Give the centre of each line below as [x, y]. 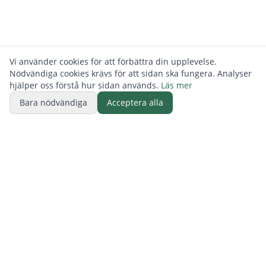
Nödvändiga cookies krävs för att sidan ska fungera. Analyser [131, 73]
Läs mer [177, 85]
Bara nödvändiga [53, 102]
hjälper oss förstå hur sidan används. [84, 85]
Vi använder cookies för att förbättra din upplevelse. [113, 61]
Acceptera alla [135, 102]
